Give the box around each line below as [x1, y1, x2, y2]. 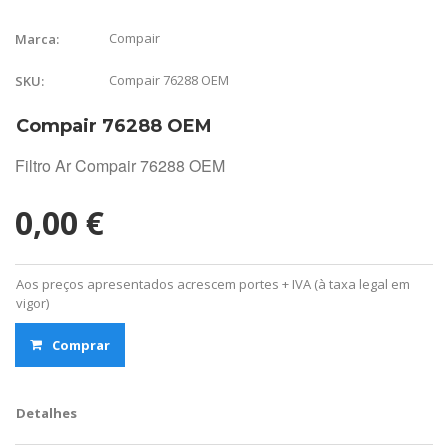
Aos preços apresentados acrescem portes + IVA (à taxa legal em [16, 274, 410, 293]
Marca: [15, 29, 59, 48]
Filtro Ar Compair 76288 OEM [15, 153, 225, 177]
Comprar [52, 335, 110, 354]
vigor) [16, 293, 49, 312]
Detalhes [16, 403, 77, 422]
